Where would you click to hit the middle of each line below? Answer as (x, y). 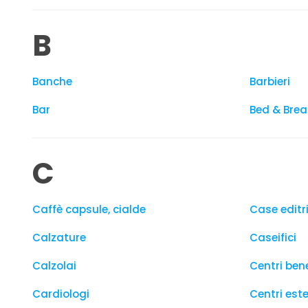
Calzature (59, 238)
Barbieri (270, 81)
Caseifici (273, 238)
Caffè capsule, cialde (89, 209)
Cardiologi (61, 294)
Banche (52, 81)
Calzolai (54, 266)
